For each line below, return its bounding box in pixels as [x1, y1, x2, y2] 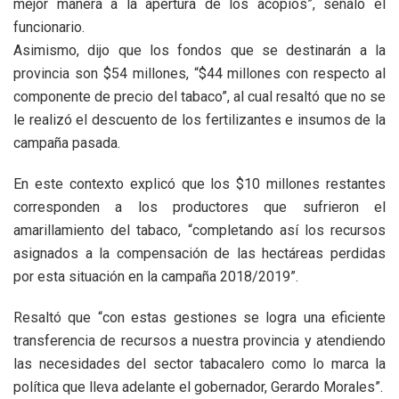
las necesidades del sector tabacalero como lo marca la [13, 354, 386, 372]
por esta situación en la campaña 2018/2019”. [13, 267, 298, 285]
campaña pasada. [13, 134, 120, 151]
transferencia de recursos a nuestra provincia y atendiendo [13, 331, 386, 349]
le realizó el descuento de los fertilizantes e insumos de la [13, 110, 386, 128]
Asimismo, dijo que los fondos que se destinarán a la [13, 41, 386, 59]
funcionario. [13, 18, 85, 36]
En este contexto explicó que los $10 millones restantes [13, 175, 386, 192]
